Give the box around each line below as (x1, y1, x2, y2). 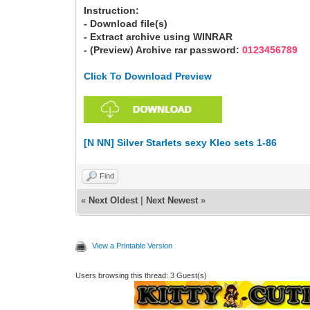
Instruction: (84, 5, 140, 16)
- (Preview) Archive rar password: (84, 44, 243, 55)
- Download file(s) (84, 18, 168, 29)
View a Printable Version (92, 241, 173, 250)
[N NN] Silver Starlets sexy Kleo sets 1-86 (84, 137, 277, 148)
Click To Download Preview (84, 71, 212, 82)
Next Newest (146, 195, 199, 206)
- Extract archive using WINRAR (84, 31, 233, 42)
